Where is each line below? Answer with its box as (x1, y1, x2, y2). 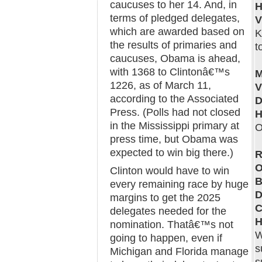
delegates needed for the (110, 205, 226, 217)
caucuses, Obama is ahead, (110, 53, 240, 64)
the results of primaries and (110, 39, 237, 51)
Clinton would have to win (110, 165, 229, 177)
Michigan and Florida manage (110, 246, 249, 257)
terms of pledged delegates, (110, 12, 240, 24)
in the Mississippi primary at (110, 120, 239, 132)
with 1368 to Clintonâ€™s (110, 66, 230, 78)
